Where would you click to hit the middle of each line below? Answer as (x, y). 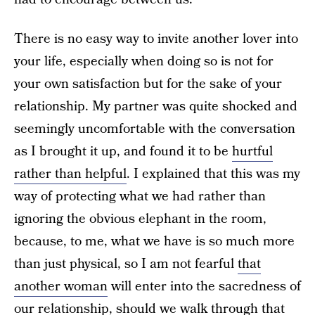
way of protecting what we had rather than (140, 197)
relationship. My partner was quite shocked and (156, 107)
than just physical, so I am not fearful (126, 264)
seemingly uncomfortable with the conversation (155, 129)
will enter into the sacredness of (204, 287)
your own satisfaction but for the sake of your (148, 84)
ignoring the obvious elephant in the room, (140, 219)
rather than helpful (70, 174)
